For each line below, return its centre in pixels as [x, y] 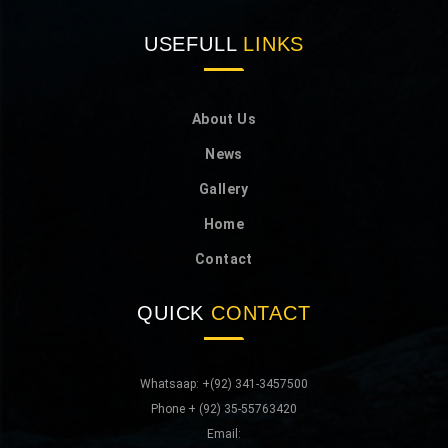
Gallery [224, 189]
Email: [224, 434]
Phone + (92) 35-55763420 [224, 409]
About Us [224, 119]
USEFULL [193, 44]
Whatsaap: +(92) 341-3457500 [224, 384]
